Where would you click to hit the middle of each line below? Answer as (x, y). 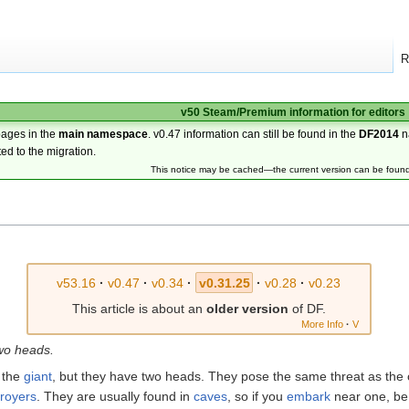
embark (309, 396)
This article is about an (139, 308)
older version (247, 308)
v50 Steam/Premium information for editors (293, 112)
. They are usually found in (115, 396)
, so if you (257, 396)
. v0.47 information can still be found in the (254, 134)
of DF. (307, 308)
